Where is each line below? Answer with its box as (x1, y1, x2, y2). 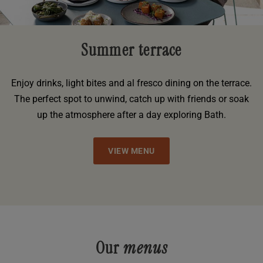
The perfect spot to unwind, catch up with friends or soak (14, 93, 249, 105)
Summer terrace (81, 39, 182, 62)
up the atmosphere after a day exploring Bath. (37, 109, 226, 121)
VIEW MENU (108, 146, 155, 156)
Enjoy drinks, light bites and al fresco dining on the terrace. (11, 77, 252, 89)
